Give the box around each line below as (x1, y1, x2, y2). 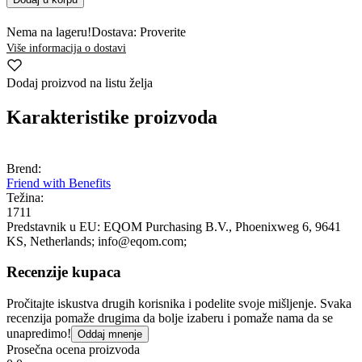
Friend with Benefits (6, 175, 111, 190)
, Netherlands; (23, 234, 98, 248)
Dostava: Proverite (91, 24, 186, 39)
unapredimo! (6, 326, 71, 341)
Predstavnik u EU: (6, 219, 100, 234)
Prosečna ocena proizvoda (6, 343, 140, 357)
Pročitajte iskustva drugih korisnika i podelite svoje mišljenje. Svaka (6, 297, 351, 311)
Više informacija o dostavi (6, 41, 126, 54)
